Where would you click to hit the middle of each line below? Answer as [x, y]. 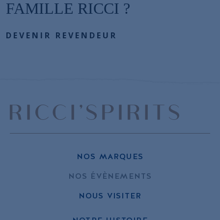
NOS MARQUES [110, 156]
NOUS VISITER [110, 195]
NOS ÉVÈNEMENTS [110, 176]
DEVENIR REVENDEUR [62, 35]
